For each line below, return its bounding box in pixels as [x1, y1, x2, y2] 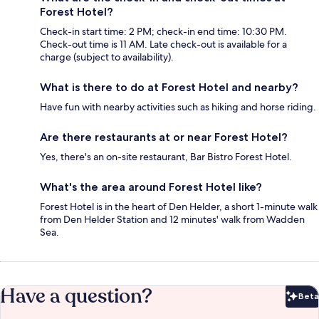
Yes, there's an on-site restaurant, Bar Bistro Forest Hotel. [40, 150, 292, 164]
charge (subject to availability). [40, 51, 174, 64]
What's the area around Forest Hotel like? [40, 180, 262, 194]
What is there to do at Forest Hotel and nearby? [40, 80, 298, 95]
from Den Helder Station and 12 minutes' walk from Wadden [40, 213, 305, 226]
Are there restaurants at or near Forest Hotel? [40, 130, 288, 145]
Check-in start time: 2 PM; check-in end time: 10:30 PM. [40, 25, 287, 38]
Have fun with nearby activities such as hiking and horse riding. [40, 100, 316, 114]
